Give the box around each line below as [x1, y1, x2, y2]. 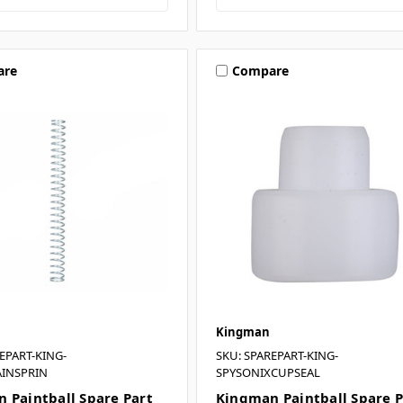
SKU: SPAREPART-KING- [215, 346, 338, 363]
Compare [231, 61, 289, 79]
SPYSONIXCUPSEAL [215, 363, 320, 381]
